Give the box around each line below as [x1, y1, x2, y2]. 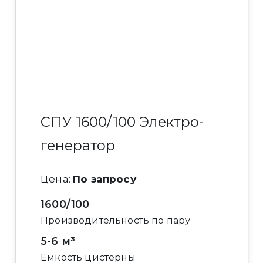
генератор [41, 136, 116, 154]
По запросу [73, 173, 136, 186]
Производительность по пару [41, 215, 191, 227]
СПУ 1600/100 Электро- [41, 113, 204, 130]
